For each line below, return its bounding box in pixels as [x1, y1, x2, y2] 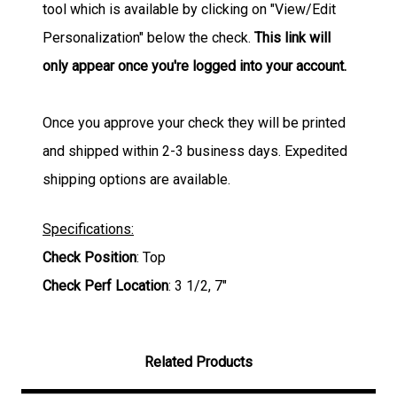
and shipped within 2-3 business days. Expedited [43, 142, 347, 160]
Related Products [144, 353, 253, 370]
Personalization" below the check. [43, 28, 254, 46]
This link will [254, 28, 331, 46]
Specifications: [43, 220, 134, 237]
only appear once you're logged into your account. [43, 57, 350, 74]
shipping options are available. [43, 170, 230, 188]
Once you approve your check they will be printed [43, 113, 346, 131]
